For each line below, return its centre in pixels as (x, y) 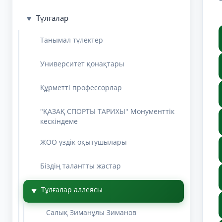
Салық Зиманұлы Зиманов (91, 212)
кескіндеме (59, 121)
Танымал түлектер (72, 40)
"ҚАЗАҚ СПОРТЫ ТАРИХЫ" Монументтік (107, 111)
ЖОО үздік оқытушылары (83, 142)
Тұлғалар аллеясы (72, 189)
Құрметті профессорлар (81, 87)
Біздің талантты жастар (81, 166)
